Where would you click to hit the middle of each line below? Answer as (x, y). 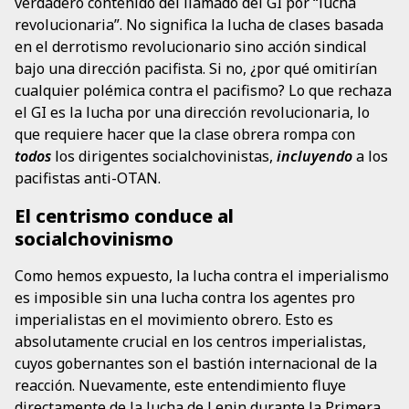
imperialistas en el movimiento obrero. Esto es (174, 320)
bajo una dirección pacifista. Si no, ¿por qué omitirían (196, 69)
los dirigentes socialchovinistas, (164, 157)
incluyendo (315, 157)
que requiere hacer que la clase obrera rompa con (185, 135)
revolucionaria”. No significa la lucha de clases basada (199, 25)
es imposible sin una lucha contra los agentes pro (185, 298)
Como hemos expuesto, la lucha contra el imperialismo (202, 276)
